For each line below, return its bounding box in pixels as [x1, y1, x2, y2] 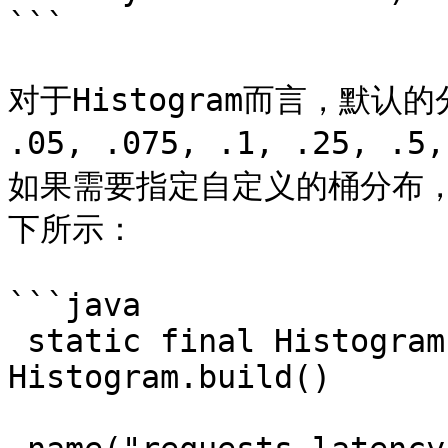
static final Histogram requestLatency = [8, 323, 27, 359]
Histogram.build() [8, 359, 331, 395]
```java [8, 287, 141, 323]
